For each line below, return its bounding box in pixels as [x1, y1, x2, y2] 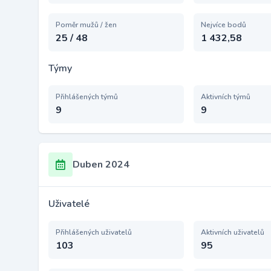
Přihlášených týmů [56, 92, 118, 102]
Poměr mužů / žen [56, 20, 117, 30]
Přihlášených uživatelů [56, 227, 132, 237]
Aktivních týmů [201, 92, 250, 102]
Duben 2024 [73, 158, 129, 171]
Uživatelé [48, 197, 90, 211]
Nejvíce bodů [201, 20, 246, 30]
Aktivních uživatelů [201, 227, 264, 237]
